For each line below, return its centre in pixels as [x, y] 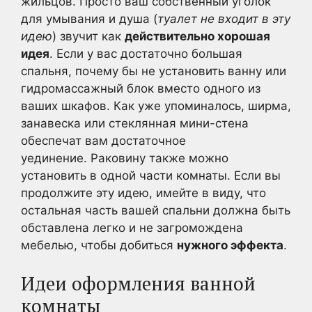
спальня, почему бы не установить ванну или [154, 71]
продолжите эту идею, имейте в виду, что [143, 193]
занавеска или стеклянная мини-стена [135, 123]
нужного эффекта [230, 245]
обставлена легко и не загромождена [132, 228]
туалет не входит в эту [224, 19]
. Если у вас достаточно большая [146, 54]
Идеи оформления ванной [138, 283]
